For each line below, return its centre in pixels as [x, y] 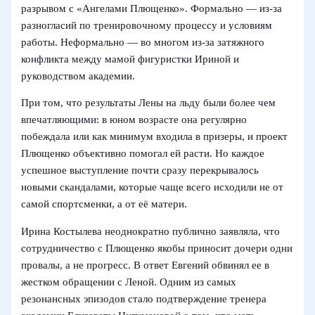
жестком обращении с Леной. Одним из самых [129, 282]
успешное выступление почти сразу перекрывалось [140, 171]
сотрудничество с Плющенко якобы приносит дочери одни [157, 248]
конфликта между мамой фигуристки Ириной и [130, 59]
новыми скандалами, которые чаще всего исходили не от [153, 187]
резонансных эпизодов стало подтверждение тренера [144, 298]
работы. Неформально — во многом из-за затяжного [143, 42]
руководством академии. [78, 76]
